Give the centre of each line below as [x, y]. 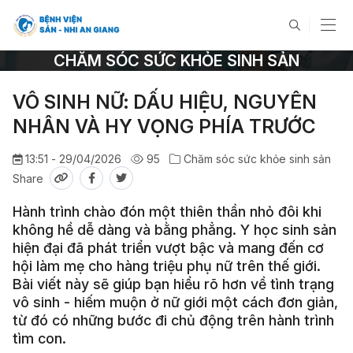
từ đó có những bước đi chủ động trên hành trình [173, 320]
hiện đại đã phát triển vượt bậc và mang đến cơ [168, 248]
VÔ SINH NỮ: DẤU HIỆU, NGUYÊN [165, 102]
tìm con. [39, 338]
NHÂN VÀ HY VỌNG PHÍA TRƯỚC [164, 126]
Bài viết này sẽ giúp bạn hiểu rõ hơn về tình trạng [173, 284]
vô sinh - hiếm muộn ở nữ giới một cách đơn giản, [175, 302]
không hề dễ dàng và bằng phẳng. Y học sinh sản [175, 230]
